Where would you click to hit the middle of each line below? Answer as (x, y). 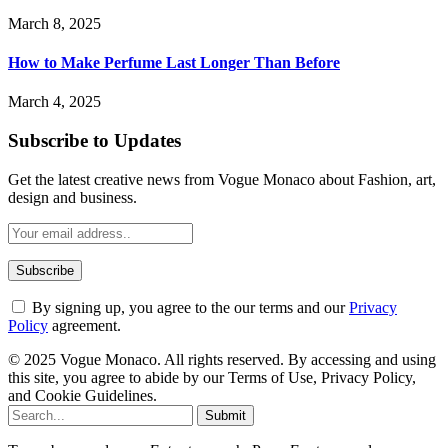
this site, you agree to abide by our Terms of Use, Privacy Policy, (212, 377)
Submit (225, 415)
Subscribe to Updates (94, 141)
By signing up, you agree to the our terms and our (188, 307)
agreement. (84, 325)
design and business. (72, 197)
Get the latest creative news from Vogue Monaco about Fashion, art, (222, 179)
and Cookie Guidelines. (82, 395)
